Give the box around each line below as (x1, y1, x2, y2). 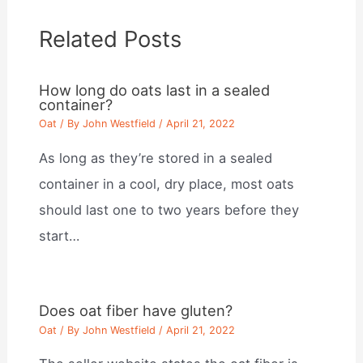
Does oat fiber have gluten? (39, 301, 233, 320)
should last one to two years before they (39, 201, 300, 218)
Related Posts (39, 24, 182, 53)
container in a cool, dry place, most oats (39, 175, 295, 192)
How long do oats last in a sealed (39, 80, 271, 99)
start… (39, 227, 80, 244)
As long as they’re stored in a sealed (39, 149, 273, 166)
